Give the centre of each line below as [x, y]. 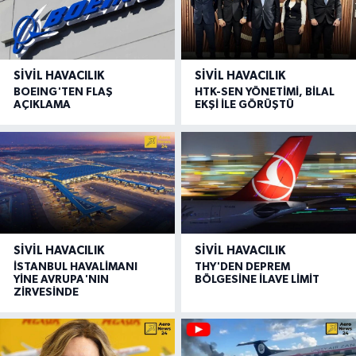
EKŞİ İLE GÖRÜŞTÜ [245, 105]
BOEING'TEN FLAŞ [63, 93]
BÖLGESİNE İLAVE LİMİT [257, 279]
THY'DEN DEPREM [243, 267]
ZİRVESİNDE [46, 292]
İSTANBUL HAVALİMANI [75, 267]
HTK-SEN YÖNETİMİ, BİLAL [265, 93]
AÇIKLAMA [42, 105]
